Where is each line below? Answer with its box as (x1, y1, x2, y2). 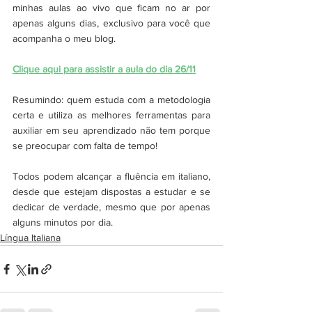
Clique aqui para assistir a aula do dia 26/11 (13, 63, 196, 75)
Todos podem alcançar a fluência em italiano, (13, 171, 210, 182)
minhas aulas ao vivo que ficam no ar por (13, 2, 210, 14)
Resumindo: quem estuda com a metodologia (13, 94, 210, 106)
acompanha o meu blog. (13, 33, 116, 45)
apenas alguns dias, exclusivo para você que (13, 17, 210, 29)
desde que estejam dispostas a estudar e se (13, 186, 210, 198)
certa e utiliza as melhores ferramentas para (13, 109, 210, 121)
